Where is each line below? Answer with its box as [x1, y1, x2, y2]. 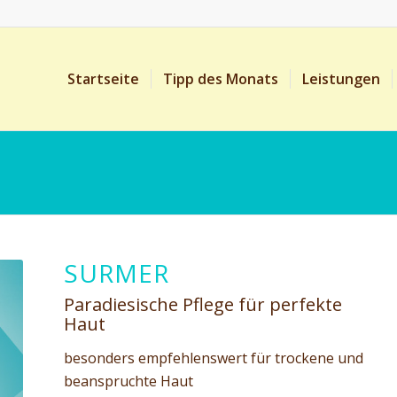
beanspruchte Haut [63, 370, 193, 391]
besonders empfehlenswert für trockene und [63, 347, 363, 368]
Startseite [66, 69, 139, 89]
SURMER [63, 256, 169, 290]
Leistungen [301, 69, 380, 89]
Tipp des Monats [162, 69, 278, 89]
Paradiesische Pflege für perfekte [63, 292, 342, 316]
